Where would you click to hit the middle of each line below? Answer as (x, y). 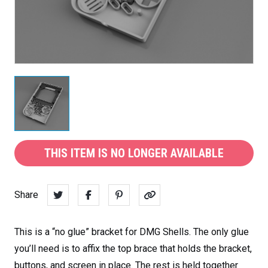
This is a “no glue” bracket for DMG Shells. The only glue (132, 232)
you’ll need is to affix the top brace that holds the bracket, (133, 248)
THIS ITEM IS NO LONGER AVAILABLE (134, 153)
